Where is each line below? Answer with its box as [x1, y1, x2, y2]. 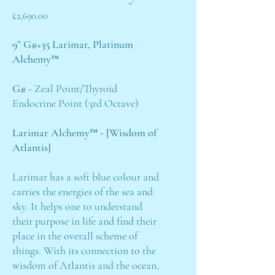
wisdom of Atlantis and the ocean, [12, 258, 159, 272]
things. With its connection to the [12, 244, 156, 257]
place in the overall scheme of [12, 229, 137, 242]
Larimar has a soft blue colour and [12, 170, 159, 184]
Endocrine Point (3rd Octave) [12, 96, 139, 110]
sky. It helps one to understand [12, 199, 142, 213]
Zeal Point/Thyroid [32, 82, 117, 95]
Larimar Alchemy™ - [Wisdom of [12, 126, 157, 139]
